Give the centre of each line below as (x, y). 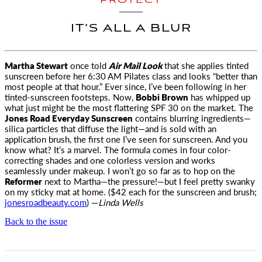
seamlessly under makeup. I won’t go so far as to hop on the (120, 170)
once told (88, 65)
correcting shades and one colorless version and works (110, 160)
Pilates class (146, 76)
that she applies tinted (205, 65)
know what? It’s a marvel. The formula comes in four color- (118, 149)
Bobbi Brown (162, 97)
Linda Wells (120, 202)
